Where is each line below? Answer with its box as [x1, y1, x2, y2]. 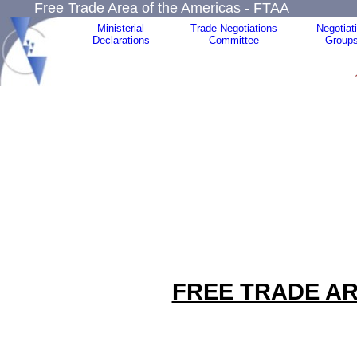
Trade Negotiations [190, 22, 277, 34]
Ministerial [97, 22, 144, 34]
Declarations [92, 34, 150, 46]
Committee [208, 34, 259, 46]
